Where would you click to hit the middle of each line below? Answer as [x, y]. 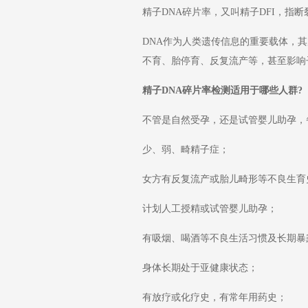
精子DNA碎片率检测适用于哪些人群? [222, 90]
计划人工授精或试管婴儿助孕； [210, 209]
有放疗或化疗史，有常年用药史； [214, 297]
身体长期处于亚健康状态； [200, 268]
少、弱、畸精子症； [186, 150]
